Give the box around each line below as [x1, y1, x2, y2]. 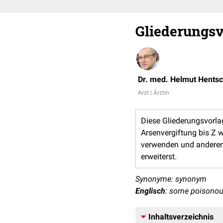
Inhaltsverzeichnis [148, 212, 214, 222]
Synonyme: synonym [135, 174, 207, 184]
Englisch [135, 186, 165, 196]
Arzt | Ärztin [138, 89, 169, 96]
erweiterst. [141, 152, 177, 161]
